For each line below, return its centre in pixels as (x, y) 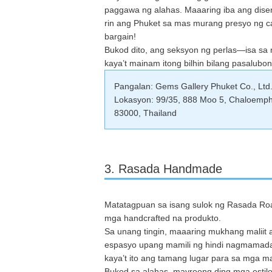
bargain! (120, 36)
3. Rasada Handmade (163, 168)
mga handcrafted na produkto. (163, 218)
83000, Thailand (145, 113)
